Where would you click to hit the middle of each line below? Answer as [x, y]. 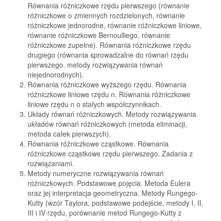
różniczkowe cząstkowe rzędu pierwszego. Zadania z [110, 153]
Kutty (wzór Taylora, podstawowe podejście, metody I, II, [115, 203]
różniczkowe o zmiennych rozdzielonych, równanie [106, 15]
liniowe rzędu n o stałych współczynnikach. [94, 104]
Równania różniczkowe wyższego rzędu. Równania [107, 84]
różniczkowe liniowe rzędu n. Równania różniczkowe [109, 94]
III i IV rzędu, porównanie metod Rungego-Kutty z [105, 212]
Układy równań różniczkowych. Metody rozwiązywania [112, 114]
